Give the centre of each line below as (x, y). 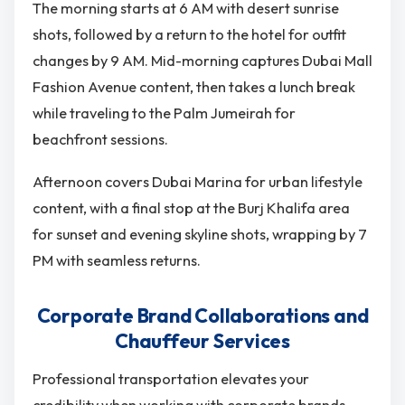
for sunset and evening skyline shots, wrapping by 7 (200, 234)
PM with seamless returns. (117, 260)
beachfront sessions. (100, 139)
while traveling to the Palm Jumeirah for (164, 113)
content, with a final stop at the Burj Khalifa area (191, 208)
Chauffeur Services (202, 341)
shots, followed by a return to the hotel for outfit (189, 34)
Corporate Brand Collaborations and (202, 316)
